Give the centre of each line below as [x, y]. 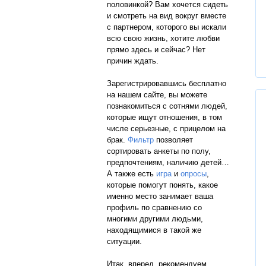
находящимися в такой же [154, 230]
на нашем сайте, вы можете [157, 95]
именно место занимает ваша [160, 196]
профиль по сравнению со [154, 208]
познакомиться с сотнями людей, [167, 106]
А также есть [132, 174]
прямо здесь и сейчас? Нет [156, 50]
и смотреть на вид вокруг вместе [167, 16]
